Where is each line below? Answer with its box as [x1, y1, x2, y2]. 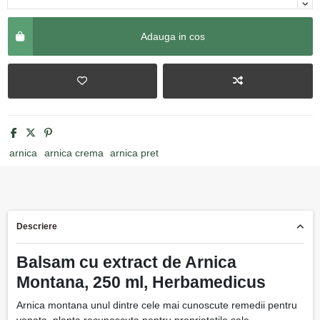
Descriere [16, 221, 57, 232]
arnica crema [44, 147, 104, 159]
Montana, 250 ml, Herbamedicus [16, 273, 266, 292]
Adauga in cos [140, 30, 205, 42]
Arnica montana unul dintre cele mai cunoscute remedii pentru [16, 299, 297, 311]
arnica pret [110, 147, 159, 159]
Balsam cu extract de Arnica [16, 253, 236, 272]
